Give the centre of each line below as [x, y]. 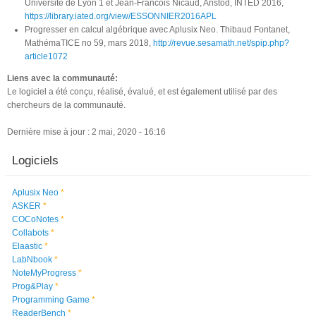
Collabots [30, 232]
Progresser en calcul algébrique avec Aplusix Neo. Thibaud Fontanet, [157, 29]
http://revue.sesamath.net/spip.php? [221, 43]
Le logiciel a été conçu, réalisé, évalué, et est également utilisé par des [142, 91]
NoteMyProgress [44, 273]
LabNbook [32, 259]
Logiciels [35, 160]
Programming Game [50, 299]
